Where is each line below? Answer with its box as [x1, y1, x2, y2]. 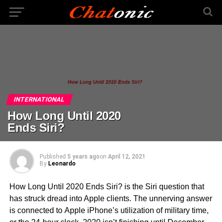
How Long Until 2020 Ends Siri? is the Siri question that [9, 182, 204, 191]
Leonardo [48, 160, 76, 167]
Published [39, 153, 66, 161]
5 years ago [67, 153, 100, 161]
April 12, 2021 [108, 153, 146, 161]
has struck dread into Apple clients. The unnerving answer [9, 194, 212, 203]
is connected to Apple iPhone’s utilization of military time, [9, 206, 209, 215]
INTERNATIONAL [13, 96, 66, 104]
